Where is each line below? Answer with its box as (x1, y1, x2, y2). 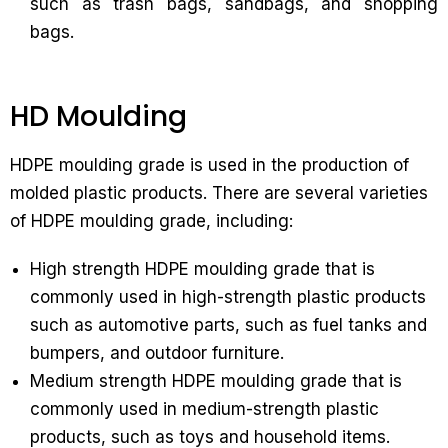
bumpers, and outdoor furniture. (30, 343, 284, 363)
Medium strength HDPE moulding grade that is (30, 371, 402, 391)
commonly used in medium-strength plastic (30, 399, 379, 419)
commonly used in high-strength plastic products (30, 287, 426, 307)
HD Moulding (10, 97, 187, 136)
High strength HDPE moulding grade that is (30, 259, 375, 279)
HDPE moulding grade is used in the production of (10, 155, 409, 175)
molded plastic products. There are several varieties (10, 183, 428, 203)
